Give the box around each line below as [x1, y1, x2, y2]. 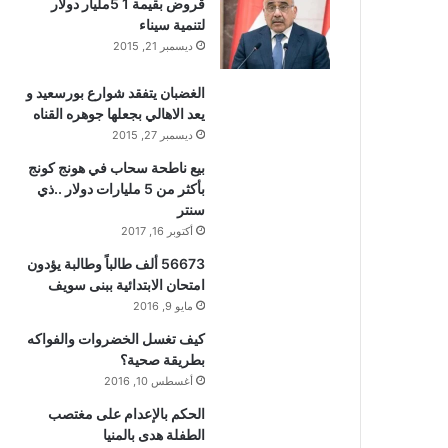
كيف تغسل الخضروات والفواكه [27, 330, 205, 347]
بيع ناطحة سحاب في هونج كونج [28, 159, 205, 176]
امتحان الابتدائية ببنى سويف [48, 276, 205, 293]
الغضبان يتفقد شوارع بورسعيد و [26, 84, 205, 101]
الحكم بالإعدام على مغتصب [48, 405, 205, 422]
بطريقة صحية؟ [120, 351, 205, 368]
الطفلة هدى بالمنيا [103, 426, 205, 443]
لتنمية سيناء [139, 16, 205, 33]
